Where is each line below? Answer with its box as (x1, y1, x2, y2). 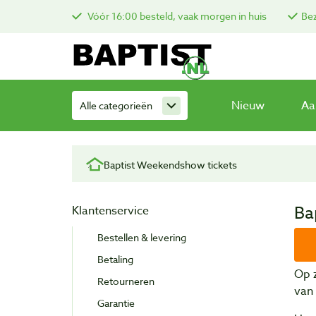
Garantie (97, 296, 135, 310)
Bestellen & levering (97, 231, 186, 245)
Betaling (97, 253, 133, 267)
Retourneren (97, 274, 154, 288)
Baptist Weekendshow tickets (104, 158, 237, 172)
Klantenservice (72, 202, 149, 220)
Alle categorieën (80, 99, 152, 112)
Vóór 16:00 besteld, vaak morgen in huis (85, 8, 267, 23)
